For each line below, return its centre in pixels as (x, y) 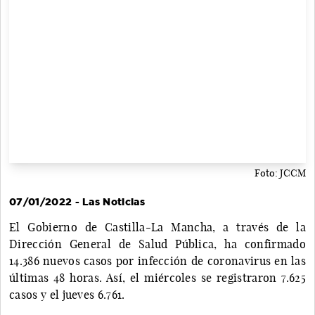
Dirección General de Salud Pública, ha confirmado (157, 244)
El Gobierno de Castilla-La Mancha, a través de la (157, 227)
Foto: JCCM (280, 173)
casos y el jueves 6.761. (67, 294)
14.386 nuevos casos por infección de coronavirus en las (157, 261)
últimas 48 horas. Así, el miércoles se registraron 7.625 (157, 277)
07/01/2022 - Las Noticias (77, 201)
